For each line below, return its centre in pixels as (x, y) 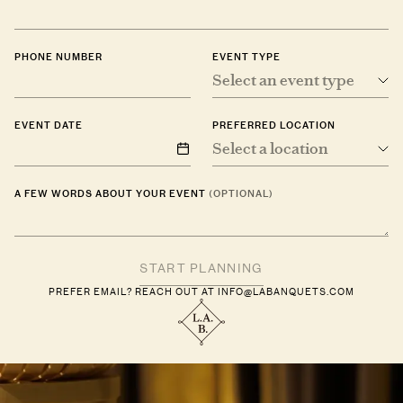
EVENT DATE (49, 125)
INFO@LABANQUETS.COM (286, 292)
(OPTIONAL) (241, 194)
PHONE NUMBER (58, 57)
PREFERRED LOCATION (274, 125)
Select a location (270, 148)
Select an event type (283, 80)
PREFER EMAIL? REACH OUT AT (133, 292)
